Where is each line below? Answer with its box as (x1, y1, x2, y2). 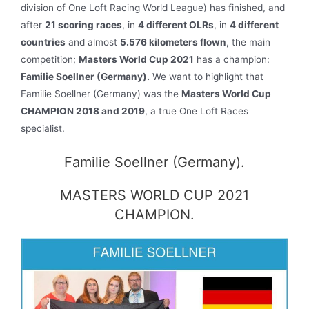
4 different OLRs (138, 19, 214, 30)
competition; (21, 53, 79, 65)
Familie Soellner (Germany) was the (21, 88, 181, 99)
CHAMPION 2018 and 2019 (21, 105, 145, 117)
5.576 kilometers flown (120, 36, 226, 48)
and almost (66, 36, 120, 48)
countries (21, 36, 66, 48)
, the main (226, 36, 270, 48)
